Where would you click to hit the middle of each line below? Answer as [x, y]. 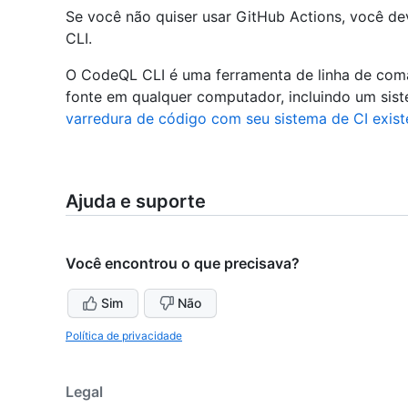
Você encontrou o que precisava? [183, 263]
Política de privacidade [124, 335]
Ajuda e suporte [136, 201]
